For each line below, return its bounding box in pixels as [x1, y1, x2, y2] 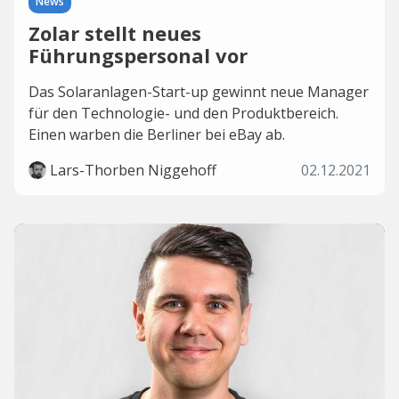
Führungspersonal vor [28, 42, 248, 69]
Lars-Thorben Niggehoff [50, 160, 216, 180]
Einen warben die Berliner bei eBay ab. [28, 125, 285, 144]
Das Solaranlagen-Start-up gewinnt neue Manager [28, 82, 369, 102]
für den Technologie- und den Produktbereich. [28, 103, 338, 123]
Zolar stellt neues [28, 20, 201, 46]
